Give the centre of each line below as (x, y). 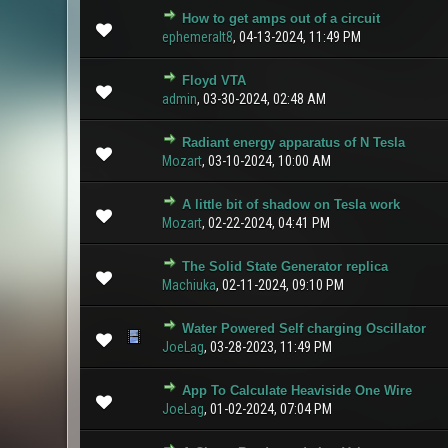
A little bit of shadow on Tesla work (290, 204)
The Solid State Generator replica (284, 266)
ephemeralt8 (197, 37)
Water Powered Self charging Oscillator (303, 328)
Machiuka (188, 285)
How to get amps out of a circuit (280, 18)
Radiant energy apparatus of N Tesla (293, 142)
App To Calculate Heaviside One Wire (296, 390)
